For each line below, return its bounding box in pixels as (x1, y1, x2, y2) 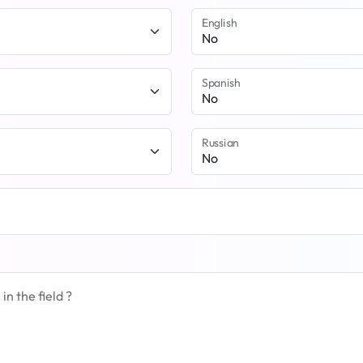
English (202, 15, 237, 30)
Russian (202, 135, 239, 150)
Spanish (202, 75, 241, 90)
